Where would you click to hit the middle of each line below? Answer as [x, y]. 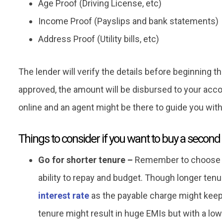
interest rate [64, 196]
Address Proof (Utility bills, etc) [99, 39]
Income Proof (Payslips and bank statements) [128, 21]
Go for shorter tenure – [85, 160]
